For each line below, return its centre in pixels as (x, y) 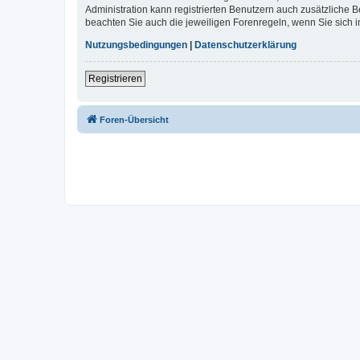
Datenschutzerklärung (245, 45)
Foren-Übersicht (134, 120)
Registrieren (115, 79)
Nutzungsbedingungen (136, 45)
